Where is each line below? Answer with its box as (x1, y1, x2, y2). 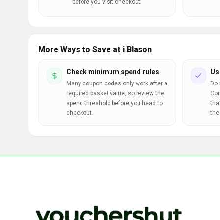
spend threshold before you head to (66, 100, 163, 107)
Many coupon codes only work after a (66, 80, 167, 87)
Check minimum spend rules (66, 68, 159, 76)
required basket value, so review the (66, 90, 164, 97)
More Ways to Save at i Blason (38, 45, 152, 54)
